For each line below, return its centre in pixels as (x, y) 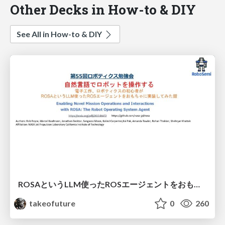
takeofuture (52, 203)
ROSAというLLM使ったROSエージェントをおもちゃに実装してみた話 (197, 184)
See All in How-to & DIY (60, 34)
